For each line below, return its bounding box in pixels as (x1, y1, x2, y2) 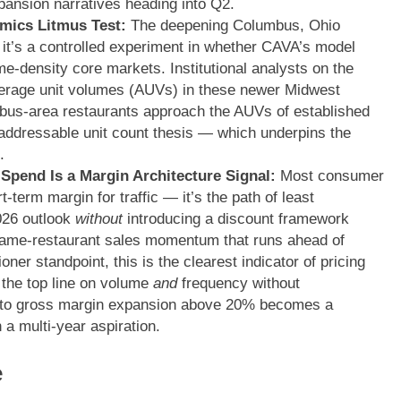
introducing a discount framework (122, 210, 349, 228)
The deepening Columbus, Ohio (125, 17, 340, 35)
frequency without (176, 275, 300, 293)
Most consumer (275, 167, 384, 185)
